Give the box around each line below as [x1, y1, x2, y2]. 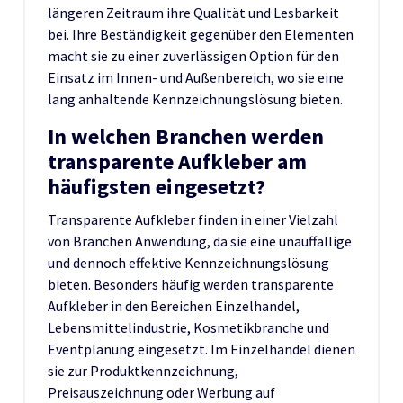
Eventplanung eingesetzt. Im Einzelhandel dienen [48, 339, 355, 358]
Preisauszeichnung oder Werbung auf [48, 382, 275, 401]
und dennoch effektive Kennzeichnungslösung [48, 253, 329, 272]
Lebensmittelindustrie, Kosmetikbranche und [48, 318, 329, 336]
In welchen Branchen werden [48, 121, 324, 150]
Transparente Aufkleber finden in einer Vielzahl [48, 210, 338, 228]
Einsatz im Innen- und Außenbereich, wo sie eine [48, 67, 344, 86]
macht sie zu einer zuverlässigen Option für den [48, 46, 339, 65]
